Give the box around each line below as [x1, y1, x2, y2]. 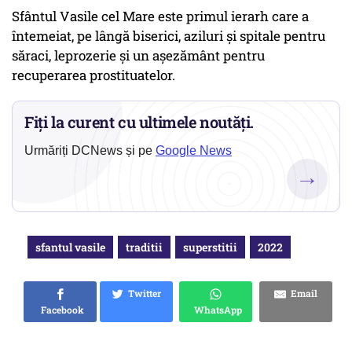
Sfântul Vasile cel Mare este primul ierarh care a [12, 7, 309, 26]
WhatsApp [189, 303, 242, 317]
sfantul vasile [35, 240, 105, 255]
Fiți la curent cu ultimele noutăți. [24, 112, 255, 133]
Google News [156, 144, 232, 158]
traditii [126, 240, 163, 255]
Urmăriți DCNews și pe [24, 144, 156, 158]
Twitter [123, 287, 161, 300]
